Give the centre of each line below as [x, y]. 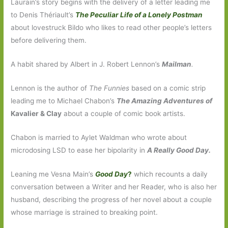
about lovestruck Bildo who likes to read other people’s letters [111, 28]
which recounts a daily [170, 174]
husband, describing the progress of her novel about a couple [111, 199]
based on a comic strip [168, 88]
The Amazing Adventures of [165, 101]
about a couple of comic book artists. [124, 113]
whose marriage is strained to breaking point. [84, 212]
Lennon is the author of [50, 88]
